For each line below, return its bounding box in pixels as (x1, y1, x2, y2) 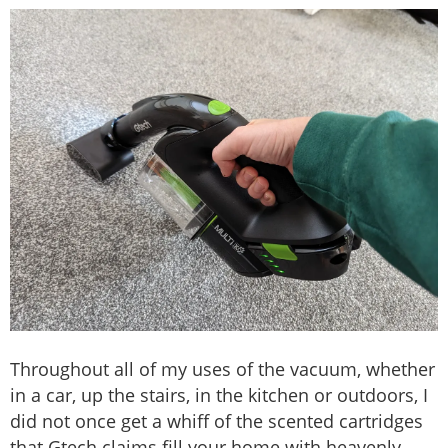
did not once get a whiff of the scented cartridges (10, 409, 423, 434)
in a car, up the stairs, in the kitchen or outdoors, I (10, 383, 428, 408)
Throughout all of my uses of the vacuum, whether (10, 357, 435, 382)
